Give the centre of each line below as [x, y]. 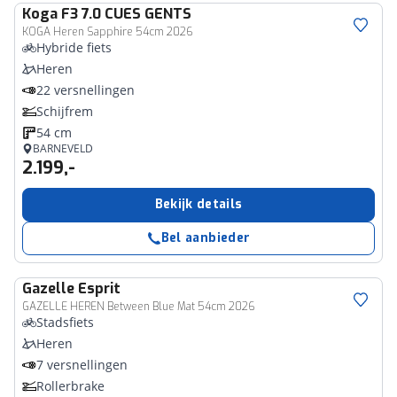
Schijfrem [65, 111]
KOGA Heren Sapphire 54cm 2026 [108, 32]
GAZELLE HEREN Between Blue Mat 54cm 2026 [139, 307]
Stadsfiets [65, 322]
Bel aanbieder [206, 238]
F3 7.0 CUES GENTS [126, 14]
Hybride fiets [74, 47]
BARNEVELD [63, 148]
